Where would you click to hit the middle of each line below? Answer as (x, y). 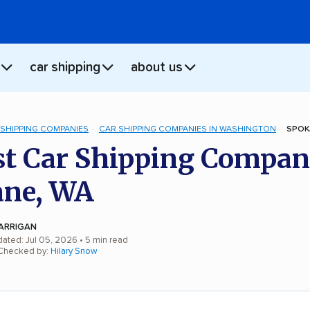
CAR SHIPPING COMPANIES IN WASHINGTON (187, 129)
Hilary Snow (74, 251)
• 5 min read (103, 240)
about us (157, 68)
